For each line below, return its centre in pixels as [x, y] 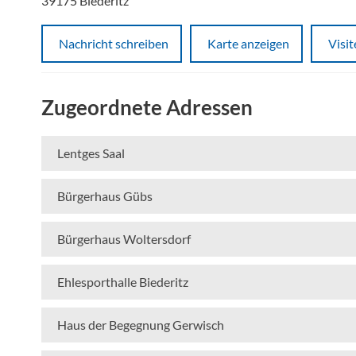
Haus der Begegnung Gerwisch [141, 324]
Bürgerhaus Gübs [105, 195]
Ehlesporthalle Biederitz [123, 281]
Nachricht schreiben [114, 43]
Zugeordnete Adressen [147, 107]
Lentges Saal [91, 153]
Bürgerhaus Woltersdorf [124, 238]
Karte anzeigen [248, 43]
